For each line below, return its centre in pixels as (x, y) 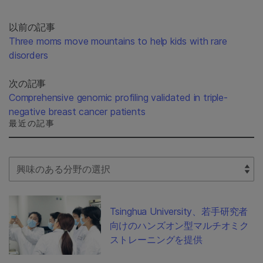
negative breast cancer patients (77, 112)
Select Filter (34, 163)
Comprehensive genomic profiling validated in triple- (118, 98)
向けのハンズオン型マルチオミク (179, 225)
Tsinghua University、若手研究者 (179, 211)
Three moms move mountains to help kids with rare (118, 41)
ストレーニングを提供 (156, 239)
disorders (28, 55)
